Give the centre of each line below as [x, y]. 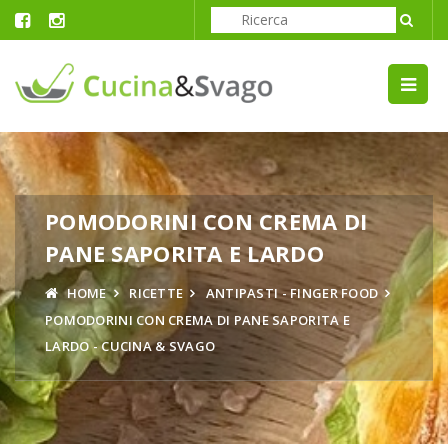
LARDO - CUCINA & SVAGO [130, 345]
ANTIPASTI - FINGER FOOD [292, 292]
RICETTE [156, 292]
